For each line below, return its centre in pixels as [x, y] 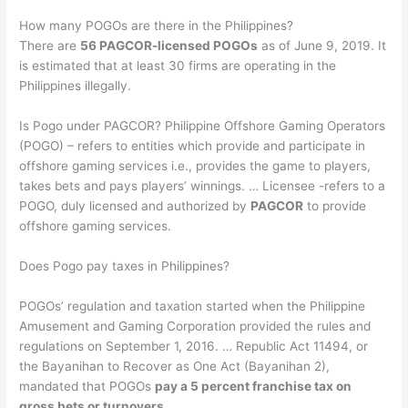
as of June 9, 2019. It [322, 46]
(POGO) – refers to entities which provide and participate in [193, 146]
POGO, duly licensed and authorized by [135, 206]
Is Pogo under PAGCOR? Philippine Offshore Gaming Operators [203, 126]
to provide [335, 206]
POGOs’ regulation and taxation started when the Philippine [193, 306]
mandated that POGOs [87, 387]
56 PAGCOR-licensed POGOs [169, 46]
